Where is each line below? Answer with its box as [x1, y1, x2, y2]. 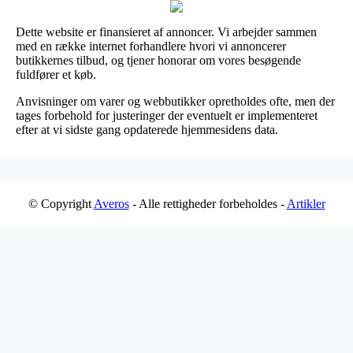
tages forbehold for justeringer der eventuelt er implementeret [16, 108, 318, 122]
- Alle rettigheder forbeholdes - [128, 196, 287, 210]
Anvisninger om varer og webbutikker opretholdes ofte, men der [16, 94, 335, 108]
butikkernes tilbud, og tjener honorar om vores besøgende [16, 53, 301, 67]
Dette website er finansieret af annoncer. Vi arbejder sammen [16, 24, 317, 39]
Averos [93, 196, 129, 210]
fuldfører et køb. [16, 67, 96, 81]
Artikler [286, 196, 325, 210]
